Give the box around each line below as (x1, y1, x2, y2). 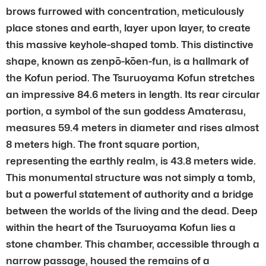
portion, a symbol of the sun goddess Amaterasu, (6, 104, 246, 117)
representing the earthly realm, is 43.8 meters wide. (6, 154, 256, 167)
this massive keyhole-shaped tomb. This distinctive (6, 38, 254, 50)
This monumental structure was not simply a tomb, (6, 171, 255, 183)
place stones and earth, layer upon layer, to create (6, 21, 251, 34)
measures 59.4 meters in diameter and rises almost (6, 121, 259, 134)
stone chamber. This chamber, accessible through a (6, 237, 259, 250)
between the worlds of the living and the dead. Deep (6, 204, 258, 217)
